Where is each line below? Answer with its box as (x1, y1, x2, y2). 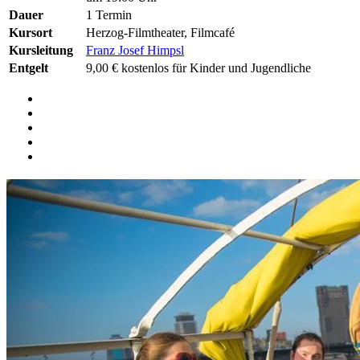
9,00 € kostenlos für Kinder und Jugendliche (86, 60, 311, 75)
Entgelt (9, 60, 48, 75)
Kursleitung (9, 43, 73, 57)
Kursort (9, 25, 52, 39)
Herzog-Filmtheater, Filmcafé (86, 25, 235, 39)
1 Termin (86, 7, 132, 22)
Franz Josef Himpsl (86, 43, 184, 57)
